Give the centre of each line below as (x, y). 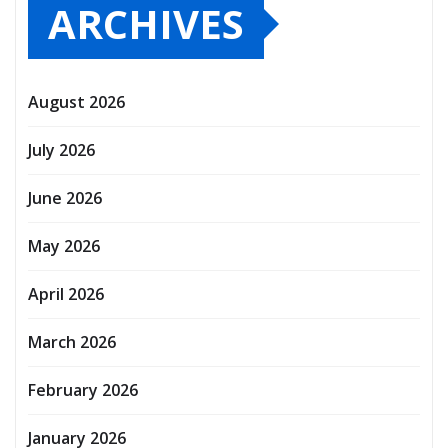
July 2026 (61, 150)
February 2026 (83, 390)
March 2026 (72, 342)
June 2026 (65, 198)
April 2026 (66, 294)
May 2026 (64, 246)
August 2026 (76, 102)
